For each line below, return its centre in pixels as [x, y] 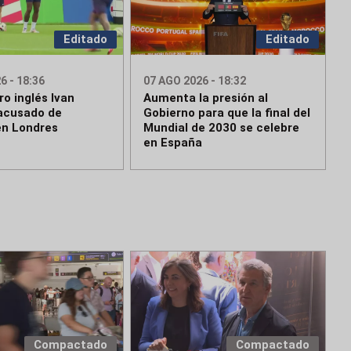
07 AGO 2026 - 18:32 [195, 81]
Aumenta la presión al [206, 98]
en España [173, 143]
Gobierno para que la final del [227, 113]
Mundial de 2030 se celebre [222, 128]
